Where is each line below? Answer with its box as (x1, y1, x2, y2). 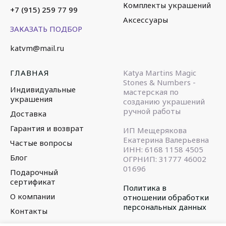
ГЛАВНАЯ (10, 67, 49, 78)
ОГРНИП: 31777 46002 (123, 153, 206, 164)
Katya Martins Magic (123, 67, 196, 78)
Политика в (123, 182, 166, 193)
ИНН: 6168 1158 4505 (123, 144, 203, 154)
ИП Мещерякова (123, 125, 187, 135)
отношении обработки (123, 192, 209, 202)
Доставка (10, 108, 46, 119)
